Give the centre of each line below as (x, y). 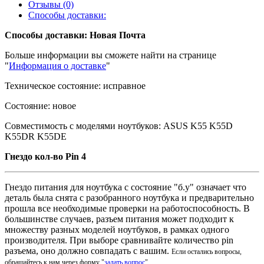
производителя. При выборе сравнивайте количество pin (119, 240)
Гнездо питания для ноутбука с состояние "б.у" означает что (126, 187)
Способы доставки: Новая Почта (75, 35)
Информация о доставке (57, 66)
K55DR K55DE (36, 136)
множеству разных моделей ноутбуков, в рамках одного (117, 230)
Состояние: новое (40, 106)
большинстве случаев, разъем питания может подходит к (119, 219)
